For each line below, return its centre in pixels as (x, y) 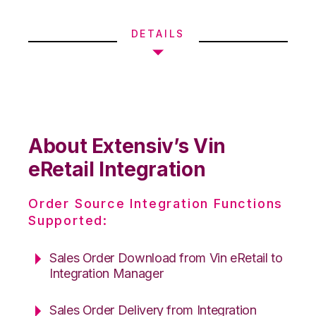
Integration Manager (107, 273)
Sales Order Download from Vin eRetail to (166, 257)
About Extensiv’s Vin (127, 146)
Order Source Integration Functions (156, 203)
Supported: (68, 220)
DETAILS (158, 33)
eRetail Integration (117, 169)
